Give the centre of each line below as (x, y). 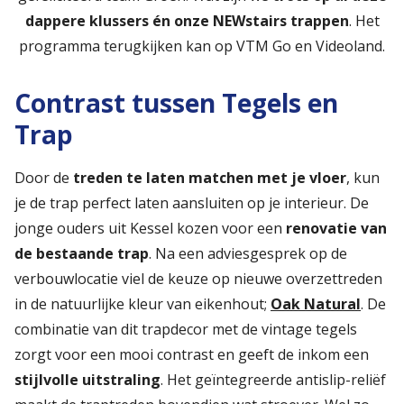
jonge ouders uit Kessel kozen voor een (150, 228)
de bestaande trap (82, 253)
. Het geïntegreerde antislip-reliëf (273, 380)
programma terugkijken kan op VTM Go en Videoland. (202, 46)
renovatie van (336, 228)
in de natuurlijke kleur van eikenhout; (142, 304)
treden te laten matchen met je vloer (210, 178)
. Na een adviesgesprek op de (248, 253)
